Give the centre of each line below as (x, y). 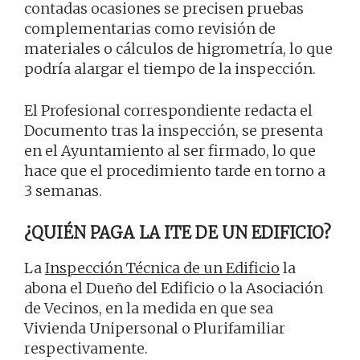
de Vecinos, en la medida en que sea (149, 308)
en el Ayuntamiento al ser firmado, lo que (170, 150)
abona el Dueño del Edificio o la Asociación (174, 288)
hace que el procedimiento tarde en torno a (175, 170)
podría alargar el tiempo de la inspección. (170, 68)
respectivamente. (86, 348)
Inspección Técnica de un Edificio (162, 268)
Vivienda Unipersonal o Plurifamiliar (155, 328)
